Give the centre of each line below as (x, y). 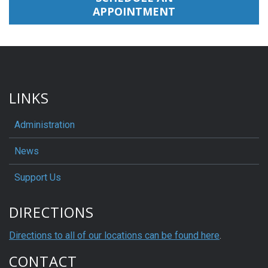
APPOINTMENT (134, 11)
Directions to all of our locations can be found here (114, 235)
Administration (45, 124)
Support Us (38, 177)
